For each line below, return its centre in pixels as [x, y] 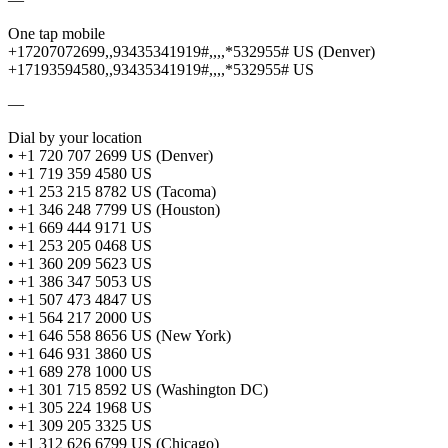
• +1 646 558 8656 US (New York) [119, 335]
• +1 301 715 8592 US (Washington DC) [138, 389]
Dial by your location [75, 137]
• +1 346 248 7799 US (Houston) [114, 209]
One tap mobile [56, 33]
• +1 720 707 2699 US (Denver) [110, 155]
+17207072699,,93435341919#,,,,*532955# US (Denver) [191, 51]
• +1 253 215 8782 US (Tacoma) [112, 191]
